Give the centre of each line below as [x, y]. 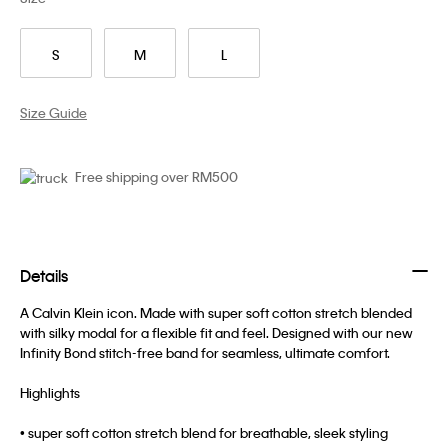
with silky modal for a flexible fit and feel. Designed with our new [216, 333]
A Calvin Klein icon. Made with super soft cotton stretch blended [216, 313]
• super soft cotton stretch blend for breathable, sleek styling [204, 433]
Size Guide [53, 112]
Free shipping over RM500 [156, 176]
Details [44, 276]
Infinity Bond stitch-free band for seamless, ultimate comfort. [205, 353]
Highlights [50, 393]
